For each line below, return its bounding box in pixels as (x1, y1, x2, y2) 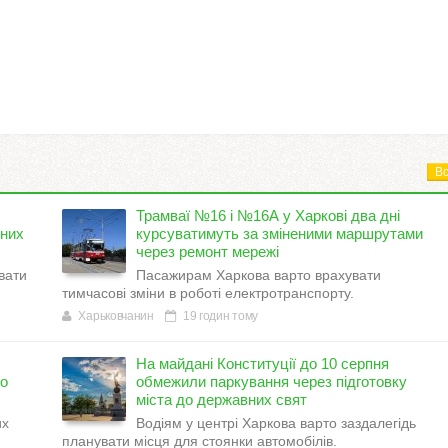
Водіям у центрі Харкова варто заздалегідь (136, 414, 416, 431)
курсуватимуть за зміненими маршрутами (136, 224, 423, 242)
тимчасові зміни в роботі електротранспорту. (62, 284, 354, 301)
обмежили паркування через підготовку (136, 372, 407, 390)
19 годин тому (180, 308, 259, 323)
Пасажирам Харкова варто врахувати (136, 266, 381, 283)
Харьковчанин (78, 308, 154, 323)
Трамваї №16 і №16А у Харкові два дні (136, 206, 400, 224)
